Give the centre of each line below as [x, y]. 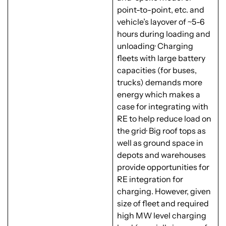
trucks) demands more [160, 82]
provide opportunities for [163, 167]
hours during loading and [164, 34]
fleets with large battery [161, 58]
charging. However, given [164, 191]
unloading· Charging [155, 46]
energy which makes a [159, 95]
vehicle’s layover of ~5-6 [161, 22]
